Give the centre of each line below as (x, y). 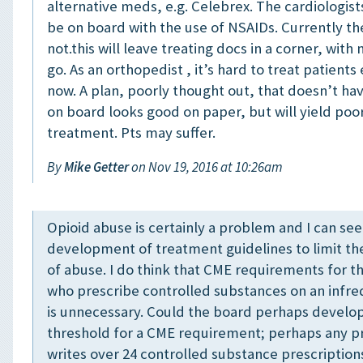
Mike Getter (96, 167)
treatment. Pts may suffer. (131, 132)
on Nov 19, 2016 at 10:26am (206, 167)
